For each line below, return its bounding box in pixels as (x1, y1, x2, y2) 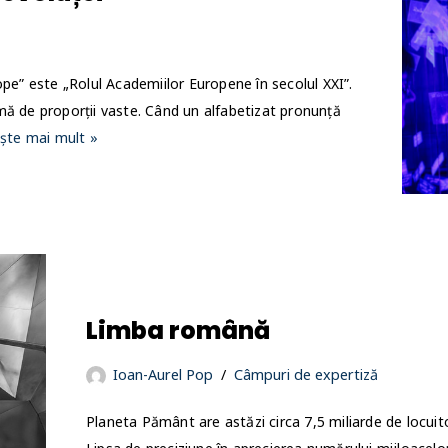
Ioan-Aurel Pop (113, 365, 213, 385)
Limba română (86, 314, 270, 348)
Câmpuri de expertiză (234, 365, 378, 385)
